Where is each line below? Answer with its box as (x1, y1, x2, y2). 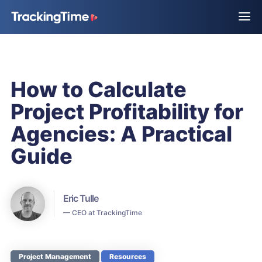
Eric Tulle (63, 192, 98, 204)
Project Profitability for (11, 99, 243, 125)
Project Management (19, 252, 91, 261)
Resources (109, 252, 146, 261)
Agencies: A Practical (11, 121, 232, 147)
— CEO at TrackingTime (63, 208, 142, 217)
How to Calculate (11, 77, 187, 102)
